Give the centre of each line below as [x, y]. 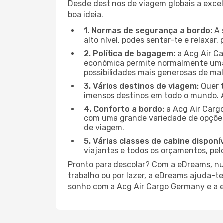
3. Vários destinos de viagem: [141, 86]
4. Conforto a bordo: [124, 109]
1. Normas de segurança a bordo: [148, 31]
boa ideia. [85, 15]
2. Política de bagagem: [129, 54]
